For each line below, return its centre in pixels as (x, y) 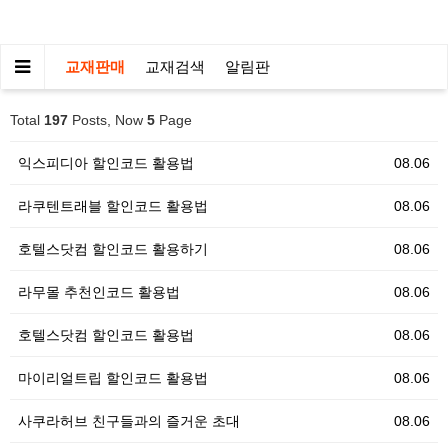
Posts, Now (107, 120)
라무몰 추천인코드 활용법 (99, 292)
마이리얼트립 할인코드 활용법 (113, 378)
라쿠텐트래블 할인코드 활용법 (113, 206)
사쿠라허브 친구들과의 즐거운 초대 (129, 421)
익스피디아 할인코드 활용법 (106, 163)
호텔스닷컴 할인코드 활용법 (106, 335)
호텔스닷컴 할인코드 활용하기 (113, 249)
